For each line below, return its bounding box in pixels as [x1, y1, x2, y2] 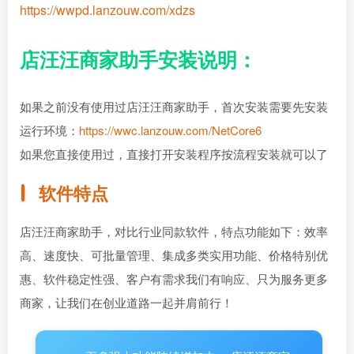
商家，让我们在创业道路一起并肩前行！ [20, 294, 233, 311]
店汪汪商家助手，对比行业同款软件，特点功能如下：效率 [20, 223, 328, 240]
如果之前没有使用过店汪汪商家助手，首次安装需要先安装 [20, 97, 328, 115]
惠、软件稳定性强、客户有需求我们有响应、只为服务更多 [20, 270, 328, 288]
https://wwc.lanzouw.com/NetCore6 [79, 121, 262, 138]
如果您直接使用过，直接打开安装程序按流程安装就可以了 [20, 145, 328, 162]
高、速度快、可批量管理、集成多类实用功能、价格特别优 [20, 247, 328, 264]
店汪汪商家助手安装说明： [20, 44, 257, 73]
